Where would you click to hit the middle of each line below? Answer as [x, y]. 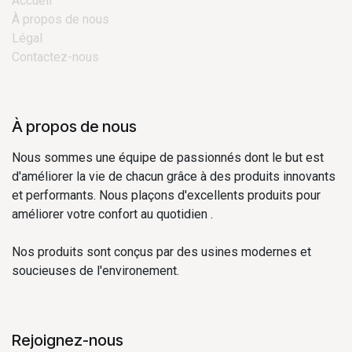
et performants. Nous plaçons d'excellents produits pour [166, 195]
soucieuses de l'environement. [95, 270]
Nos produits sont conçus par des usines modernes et [161, 251]
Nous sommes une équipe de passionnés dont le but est [168, 157]
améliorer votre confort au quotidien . [112, 214]
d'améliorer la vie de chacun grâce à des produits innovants [174, 176]
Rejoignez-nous [68, 340]
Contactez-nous [55, 57]
